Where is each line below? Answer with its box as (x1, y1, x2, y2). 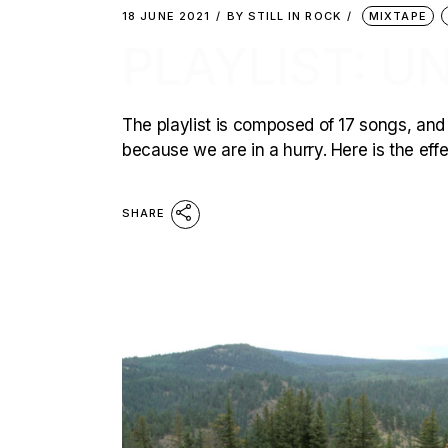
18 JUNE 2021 (122, 8, 211, 23)
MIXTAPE (369, 8, 427, 23)
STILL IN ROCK (247, 8, 341, 23)
